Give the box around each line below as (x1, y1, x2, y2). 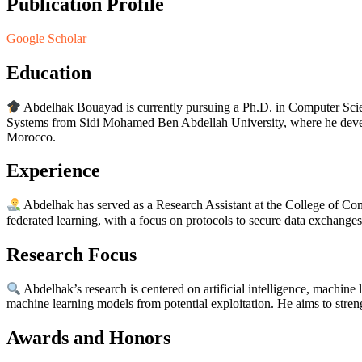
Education (6, 62, 91, 84)
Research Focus (6, 243, 137, 265)
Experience (6, 160, 100, 182)
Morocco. (6, 129, 56, 144)
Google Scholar (6, 32, 86, 46)
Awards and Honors (6, 326, 170, 348)
